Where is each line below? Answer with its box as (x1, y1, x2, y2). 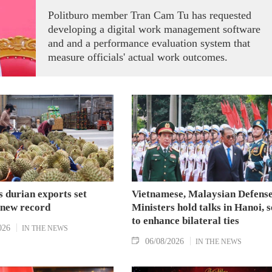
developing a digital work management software (48, 22, 260, 35)
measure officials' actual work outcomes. (48, 50, 228, 63)
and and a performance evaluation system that (48, 36, 250, 49)
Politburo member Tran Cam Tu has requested (48, 8, 251, 21)
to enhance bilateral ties (131, 215, 239, 227)
